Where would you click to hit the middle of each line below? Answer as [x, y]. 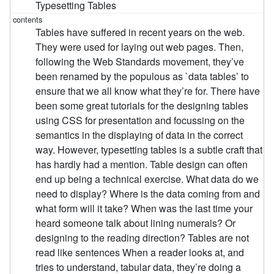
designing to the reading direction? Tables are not [143, 238]
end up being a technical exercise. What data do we [147, 179]
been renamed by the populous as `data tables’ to [143, 76]
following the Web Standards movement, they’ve [140, 62]
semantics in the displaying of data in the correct [139, 135]
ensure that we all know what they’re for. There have [148, 91]
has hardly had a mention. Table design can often [142, 165]
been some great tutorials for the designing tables [142, 106]
